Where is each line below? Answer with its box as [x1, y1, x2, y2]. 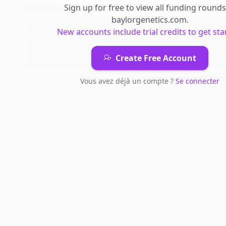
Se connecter [176, 76, 219, 86]
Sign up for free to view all [64, 2, 166, 13]
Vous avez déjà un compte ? [80, 76, 176, 86]
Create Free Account [116, 52, 196, 64]
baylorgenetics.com [111, 14, 187, 25]
